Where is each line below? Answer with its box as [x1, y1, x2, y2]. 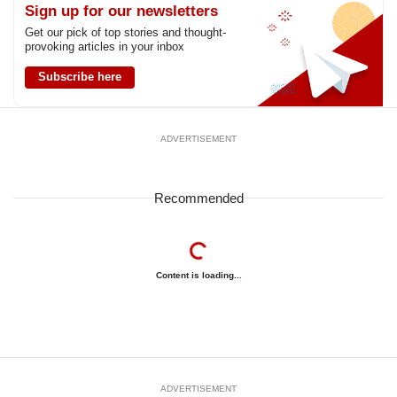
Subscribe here [38, 69, 121, 83]
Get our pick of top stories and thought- [25, 25, 226, 39]
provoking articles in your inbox [25, 39, 184, 53]
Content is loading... [155, 269, 242, 280]
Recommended [153, 190, 244, 206]
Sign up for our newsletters [25, 2, 218, 19]
